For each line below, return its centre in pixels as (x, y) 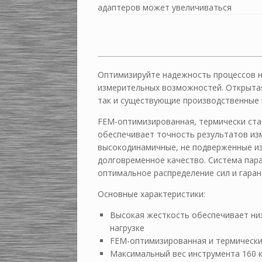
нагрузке (127, 228)
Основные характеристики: (151, 194)
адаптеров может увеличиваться (165, 7)
